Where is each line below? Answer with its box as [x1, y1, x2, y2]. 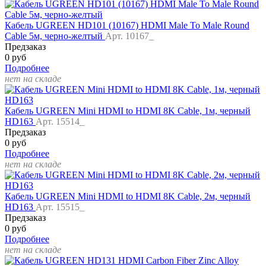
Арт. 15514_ [36, 116, 84, 127]
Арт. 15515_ [36, 202, 84, 213]
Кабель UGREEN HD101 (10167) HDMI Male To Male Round [5, 20, 249, 31]
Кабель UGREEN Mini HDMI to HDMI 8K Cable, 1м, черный [5, 106, 251, 116]
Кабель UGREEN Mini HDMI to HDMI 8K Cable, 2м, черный [5, 191, 251, 202]
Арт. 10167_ [105, 31, 154, 42]
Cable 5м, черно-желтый [5, 31, 105, 42]
